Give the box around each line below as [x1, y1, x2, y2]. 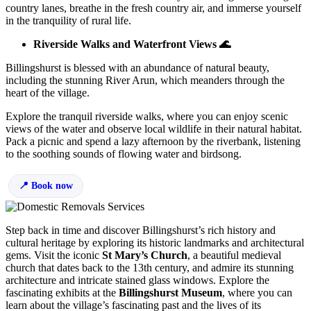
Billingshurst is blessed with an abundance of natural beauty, [6, 62, 269, 74]
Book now [31, 180, 73, 192]
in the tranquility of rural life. [6, 15, 131, 27]
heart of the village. [6, 87, 90, 99]
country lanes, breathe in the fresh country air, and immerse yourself [6, 2, 301, 15]
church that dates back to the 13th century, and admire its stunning [6, 262, 294, 274]
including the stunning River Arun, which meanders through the [6, 74, 285, 87]
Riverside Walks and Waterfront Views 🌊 [33, 38, 230, 51]
